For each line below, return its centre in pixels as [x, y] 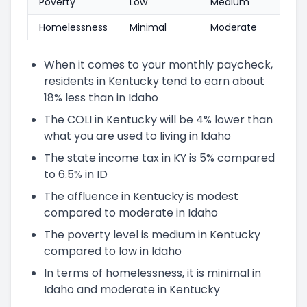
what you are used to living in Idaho [137, 136]
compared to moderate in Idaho [131, 212]
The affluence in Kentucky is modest [141, 196]
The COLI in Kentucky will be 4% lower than [158, 119]
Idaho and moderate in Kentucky [132, 289]
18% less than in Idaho [101, 97]
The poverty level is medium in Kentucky [152, 234]
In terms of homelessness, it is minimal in [152, 273]
